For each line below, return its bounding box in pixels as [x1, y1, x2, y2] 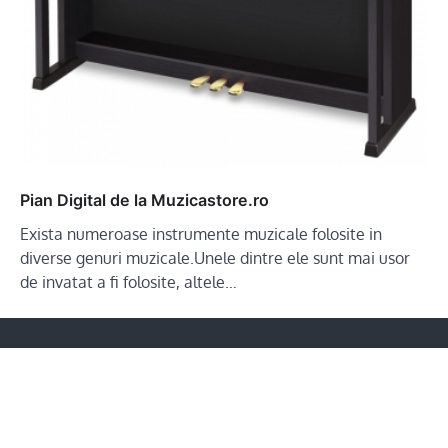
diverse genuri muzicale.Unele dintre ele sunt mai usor [20, 247, 410, 268]
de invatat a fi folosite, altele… [20, 271, 237, 292]
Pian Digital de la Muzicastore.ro [20, 189, 269, 210]
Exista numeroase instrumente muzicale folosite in [20, 223, 382, 244]
